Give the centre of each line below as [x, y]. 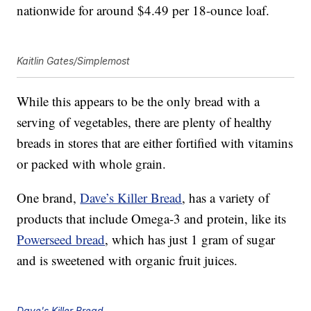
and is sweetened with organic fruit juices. [127, 260]
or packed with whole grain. [92, 164]
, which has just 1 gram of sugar [190, 239]
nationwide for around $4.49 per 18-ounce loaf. [143, 10]
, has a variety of [226, 198]
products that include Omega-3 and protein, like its [152, 219]
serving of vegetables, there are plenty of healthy [145, 122]
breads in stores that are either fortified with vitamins [155, 143]
